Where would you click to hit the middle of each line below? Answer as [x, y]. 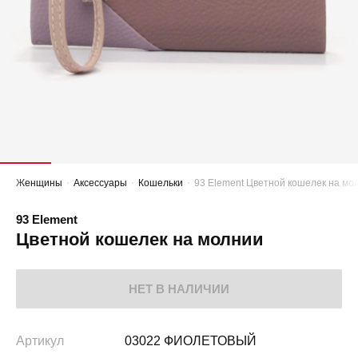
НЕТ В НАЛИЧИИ [179, 289]
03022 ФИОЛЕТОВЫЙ [191, 341]
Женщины [39, 183]
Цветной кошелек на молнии [140, 240]
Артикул [40, 341]
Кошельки [161, 183]
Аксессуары [100, 183]
